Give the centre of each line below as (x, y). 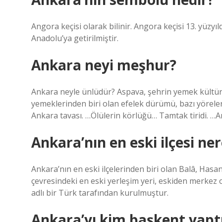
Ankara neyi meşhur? (104, 65)
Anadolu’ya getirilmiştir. (75, 38)
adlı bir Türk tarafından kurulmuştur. (100, 193)
